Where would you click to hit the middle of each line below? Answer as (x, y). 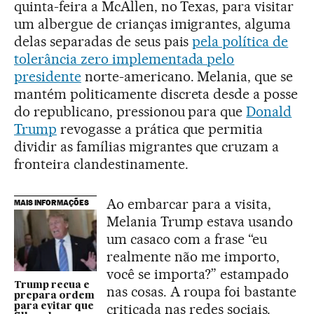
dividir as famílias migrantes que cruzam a (147, 146)
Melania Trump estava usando (200, 221)
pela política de (240, 41)
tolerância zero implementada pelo (124, 59)
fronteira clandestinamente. (101, 164)
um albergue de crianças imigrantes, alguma (153, 23)
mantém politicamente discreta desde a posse (156, 94)
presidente (48, 76)
